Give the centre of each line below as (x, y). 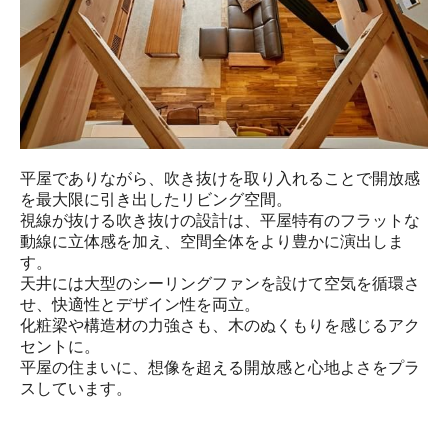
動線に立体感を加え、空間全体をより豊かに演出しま (212, 242)
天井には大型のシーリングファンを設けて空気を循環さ (220, 284)
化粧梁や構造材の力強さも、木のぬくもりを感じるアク (220, 326)
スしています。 (76, 389)
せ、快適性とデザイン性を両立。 (140, 305)
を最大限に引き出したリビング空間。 (156, 200)
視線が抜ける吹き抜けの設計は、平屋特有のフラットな (220, 221)
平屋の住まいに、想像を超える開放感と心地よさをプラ (220, 368)
